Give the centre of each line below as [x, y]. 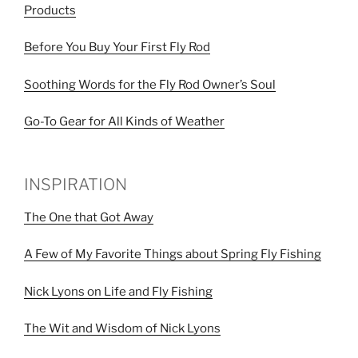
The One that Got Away [89, 217]
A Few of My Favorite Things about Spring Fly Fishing [173, 254]
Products [50, 10]
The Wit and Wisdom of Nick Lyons [122, 328]
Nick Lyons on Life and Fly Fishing [118, 291]
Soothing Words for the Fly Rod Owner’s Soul [150, 84]
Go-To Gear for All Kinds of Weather [124, 121]
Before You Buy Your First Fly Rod [117, 47]
